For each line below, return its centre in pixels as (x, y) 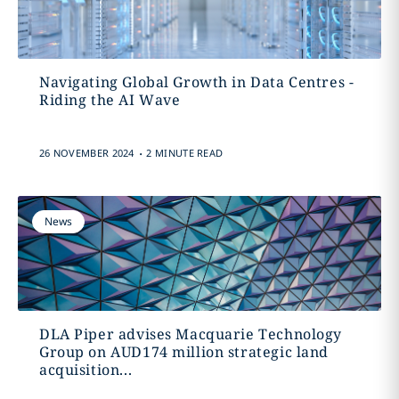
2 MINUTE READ (185, 153)
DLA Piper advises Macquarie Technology (191, 334)
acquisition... (85, 370)
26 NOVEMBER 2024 (86, 153)
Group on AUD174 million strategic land (184, 352)
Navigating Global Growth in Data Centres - (196, 82)
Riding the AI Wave (110, 100)
